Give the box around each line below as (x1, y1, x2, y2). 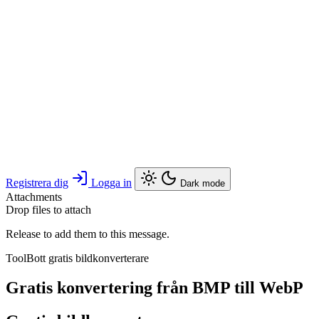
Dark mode (180, 177, 225, 189)
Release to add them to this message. (6, 227, 169, 240)
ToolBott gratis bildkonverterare (6, 251, 149, 264)
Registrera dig (6, 176, 68, 189)
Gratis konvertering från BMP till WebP (6, 278, 303, 298)
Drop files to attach (6, 203, 91, 216)
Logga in (91, 176, 132, 189)
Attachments (6, 190, 62, 203)
